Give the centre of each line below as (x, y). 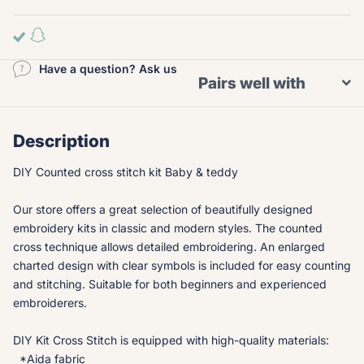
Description (61, 141)
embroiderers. (50, 302)
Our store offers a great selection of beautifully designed (163, 209)
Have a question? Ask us (108, 68)
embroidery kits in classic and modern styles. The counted (168, 227)
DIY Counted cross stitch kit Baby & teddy (126, 171)
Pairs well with (252, 83)
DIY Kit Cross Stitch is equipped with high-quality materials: (171, 340)
